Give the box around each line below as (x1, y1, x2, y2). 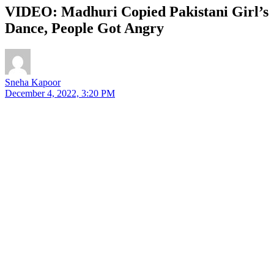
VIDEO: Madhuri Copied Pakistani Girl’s (5, 3, 268, 20)
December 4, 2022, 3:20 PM (5, 87, 115, 98)
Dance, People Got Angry (5, 20, 164, 36)
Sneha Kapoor (5, 76, 61, 87)
